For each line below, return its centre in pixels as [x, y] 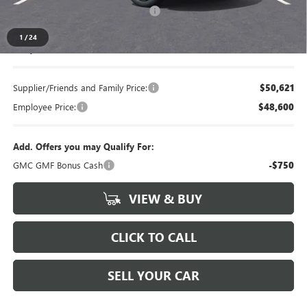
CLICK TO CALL [153, 237]
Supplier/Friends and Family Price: [80, 88]
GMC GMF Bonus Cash [58, 165]
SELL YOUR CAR [153, 276]
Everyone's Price [45, 49]
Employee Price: [44, 107]
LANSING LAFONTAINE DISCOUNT [81, 11]
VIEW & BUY [164, 199]
